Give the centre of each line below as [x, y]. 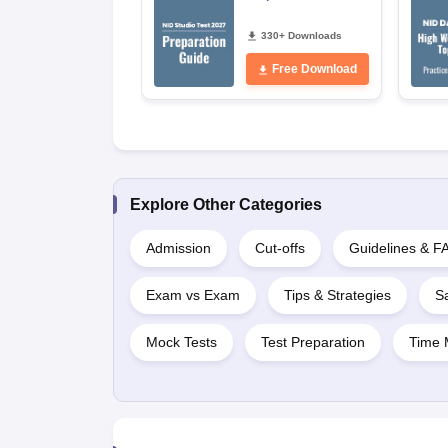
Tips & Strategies [337, 294]
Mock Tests [181, 341]
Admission [178, 247]
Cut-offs [279, 247]
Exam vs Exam [192, 294]
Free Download [314, 69]
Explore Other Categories [225, 204]
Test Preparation [312, 341]
